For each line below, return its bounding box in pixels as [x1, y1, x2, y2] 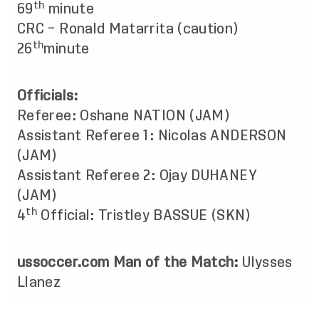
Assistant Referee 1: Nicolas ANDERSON [17, 128, 287, 142]
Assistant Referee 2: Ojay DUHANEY [17, 168, 257, 182]
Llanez [17, 275, 61, 289]
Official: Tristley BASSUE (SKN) [37, 208, 254, 222]
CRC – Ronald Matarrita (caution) [17, 21, 239, 36]
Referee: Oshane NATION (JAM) [17, 108, 234, 122]
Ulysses [242, 255, 293, 269]
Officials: [17, 88, 82, 103]
